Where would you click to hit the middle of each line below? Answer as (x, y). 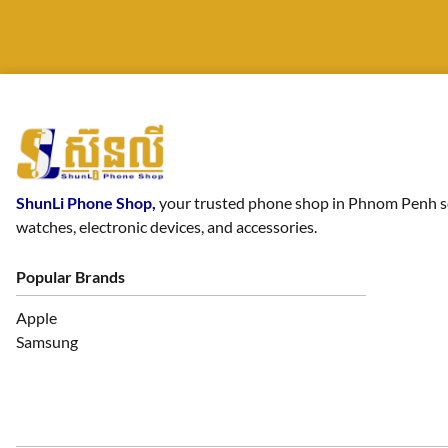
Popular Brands (70, 277)
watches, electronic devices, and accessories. (166, 227)
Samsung (47, 342)
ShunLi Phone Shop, (86, 203)
